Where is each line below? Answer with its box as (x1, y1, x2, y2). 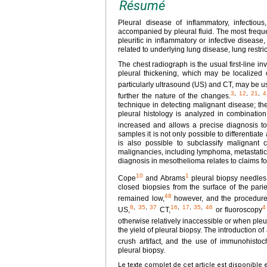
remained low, (118, 194, 164, 203)
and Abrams (143, 173, 185, 182)
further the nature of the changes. (118, 91, 231, 100)
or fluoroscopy (212, 205, 263, 214)
